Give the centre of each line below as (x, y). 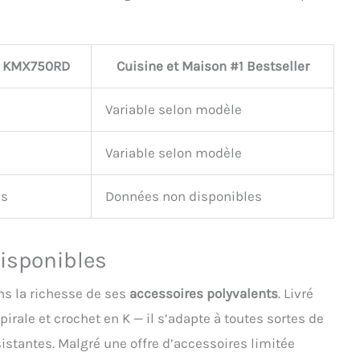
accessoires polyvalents (204, 293)
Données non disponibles (184, 196)
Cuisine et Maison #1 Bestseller (213, 66)
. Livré (296, 293)
